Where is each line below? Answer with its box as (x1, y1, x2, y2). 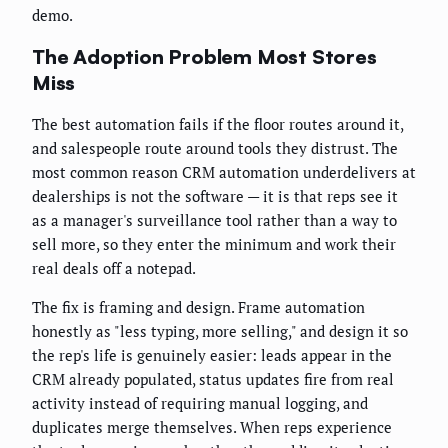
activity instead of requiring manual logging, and (32, 393, 368, 414)
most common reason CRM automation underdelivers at (32, 162, 416, 183)
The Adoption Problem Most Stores (32, 43, 377, 69)
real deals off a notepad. (32, 258, 196, 279)
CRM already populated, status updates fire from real (32, 369, 394, 390)
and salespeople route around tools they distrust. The (32, 138, 398, 159)
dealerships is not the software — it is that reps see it (32, 186, 398, 207)
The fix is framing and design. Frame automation (32, 297, 365, 318)
